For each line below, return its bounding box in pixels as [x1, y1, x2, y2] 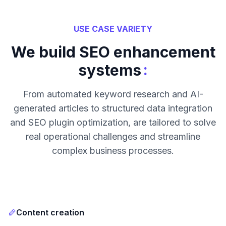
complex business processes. [52, 145, 174, 156]
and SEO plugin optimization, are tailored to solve [10, 117, 216, 128]
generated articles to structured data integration [14, 103, 212, 114]
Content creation [16, 207, 84, 217]
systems [78, 61, 141, 79]
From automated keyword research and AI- [23, 89, 203, 99]
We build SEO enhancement [11, 43, 215, 61]
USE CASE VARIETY [74, 24, 152, 34]
